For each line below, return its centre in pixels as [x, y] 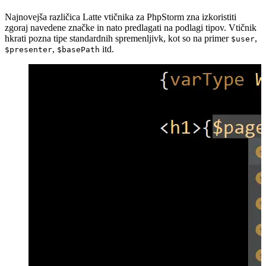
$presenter [28, 50]
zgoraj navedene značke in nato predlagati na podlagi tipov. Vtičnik [131, 28]
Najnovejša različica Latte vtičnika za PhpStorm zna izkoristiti [121, 17]
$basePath [78, 50]
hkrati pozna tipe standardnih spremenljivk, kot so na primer [118, 39]
